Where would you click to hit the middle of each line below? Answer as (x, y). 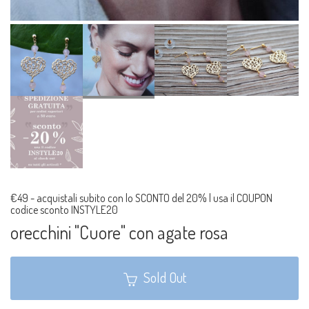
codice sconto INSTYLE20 (64, 209)
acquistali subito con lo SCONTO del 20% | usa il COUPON (154, 198)
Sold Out (165, 277)
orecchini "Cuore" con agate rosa (119, 232)
